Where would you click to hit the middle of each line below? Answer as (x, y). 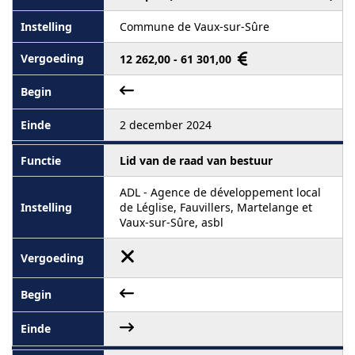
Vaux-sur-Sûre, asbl (172, 222)
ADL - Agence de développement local (220, 192)
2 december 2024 (166, 124)
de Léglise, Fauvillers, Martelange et (216, 207)
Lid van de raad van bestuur (196, 160)
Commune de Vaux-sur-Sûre (195, 26)
